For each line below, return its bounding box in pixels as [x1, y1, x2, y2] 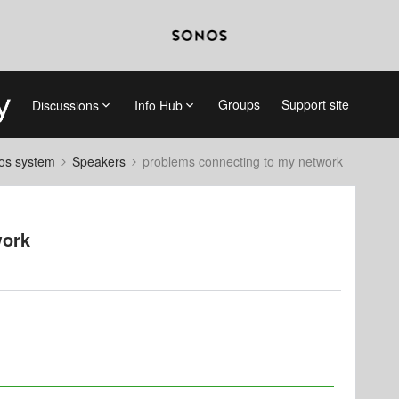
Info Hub [134, 95, 183, 114]
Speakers [72, 152, 126, 170]
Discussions [31, 95, 99, 114]
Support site [281, 95, 349, 113]
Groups [217, 95, 260, 113]
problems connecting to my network [142, 152, 343, 170]
